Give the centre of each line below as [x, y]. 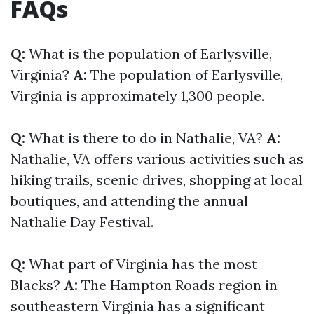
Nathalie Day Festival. [82, 222]
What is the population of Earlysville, [149, 54]
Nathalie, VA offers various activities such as [157, 159]
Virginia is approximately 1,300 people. [137, 96]
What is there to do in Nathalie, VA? [146, 138]
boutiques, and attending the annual [129, 201]
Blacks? [37, 285]
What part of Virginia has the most [141, 264]
